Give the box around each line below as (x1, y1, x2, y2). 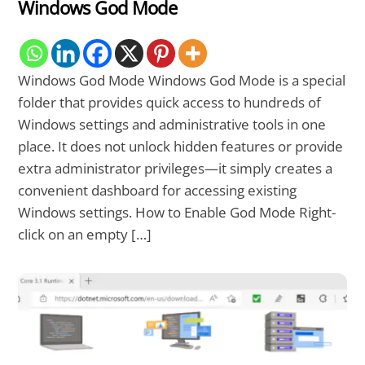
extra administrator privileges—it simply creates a (18, 158, 333, 178)
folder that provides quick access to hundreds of (18, 92, 322, 112)
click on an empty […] (18, 224, 152, 244)
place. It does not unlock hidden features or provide (18, 136, 344, 156)
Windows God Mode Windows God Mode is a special (18, 70, 346, 90)
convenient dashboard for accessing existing (18, 180, 297, 200)
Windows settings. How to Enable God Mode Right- (18, 202, 336, 222)
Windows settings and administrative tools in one (18, 114, 327, 134)
